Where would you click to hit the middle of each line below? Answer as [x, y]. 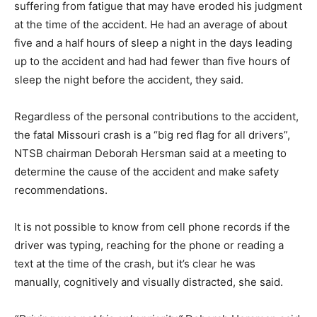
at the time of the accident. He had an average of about [151, 25]
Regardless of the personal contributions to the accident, [156, 117]
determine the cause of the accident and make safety [146, 172]
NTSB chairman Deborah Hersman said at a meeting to [150, 154]
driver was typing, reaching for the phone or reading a [149, 246]
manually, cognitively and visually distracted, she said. [149, 282]
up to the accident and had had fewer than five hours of [152, 62]
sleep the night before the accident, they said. [129, 80]
